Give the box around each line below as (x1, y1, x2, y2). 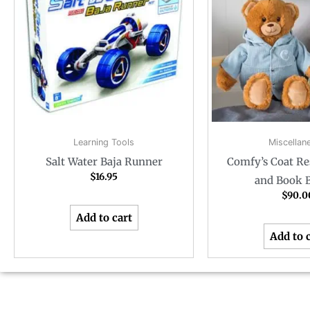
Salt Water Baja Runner (45, 155, 163, 169)
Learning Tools (73, 136, 134, 147)
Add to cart (75, 210, 132, 224)
